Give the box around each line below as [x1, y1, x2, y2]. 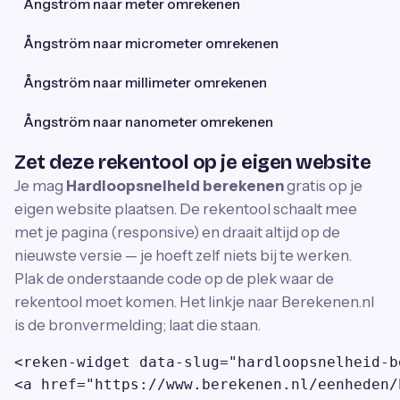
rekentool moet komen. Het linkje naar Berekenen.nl [14, 292, 374, 311]
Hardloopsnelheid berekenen [66, 176, 284, 195]
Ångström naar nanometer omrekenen [23, 112, 273, 130]
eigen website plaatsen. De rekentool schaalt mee [14, 199, 357, 218]
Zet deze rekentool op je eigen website [14, 150, 371, 174]
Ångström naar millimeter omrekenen [23, 73, 267, 91]
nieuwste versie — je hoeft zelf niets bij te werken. [14, 246, 352, 264]
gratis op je [284, 176, 362, 195]
